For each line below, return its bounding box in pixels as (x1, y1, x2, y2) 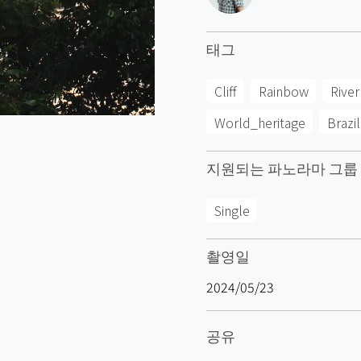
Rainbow (258, 81, 309, 101)
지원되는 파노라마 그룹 (206, 156, 358, 178)
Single (214, 201, 250, 221)
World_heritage (214, 112, 305, 132)
